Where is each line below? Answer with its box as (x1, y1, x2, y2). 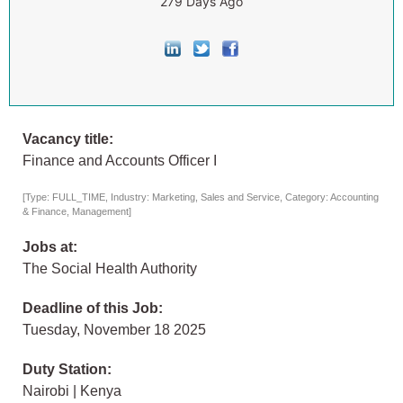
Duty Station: (22, 362, 112, 378)
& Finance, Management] (22, 206, 131, 218)
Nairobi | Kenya (22, 383, 121, 399)
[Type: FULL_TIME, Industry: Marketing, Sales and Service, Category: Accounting (22, 192, 379, 203)
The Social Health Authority (22, 261, 197, 277)
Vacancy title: (22, 131, 113, 148)
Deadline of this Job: (22, 300, 163, 317)
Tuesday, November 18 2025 (22, 322, 206, 338)
